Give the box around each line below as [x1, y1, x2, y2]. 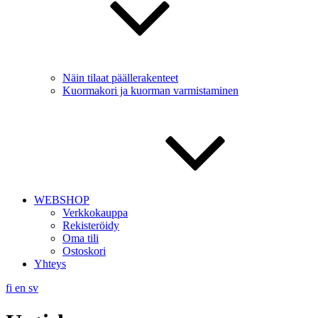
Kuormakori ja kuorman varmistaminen [62, 84, 238, 97]
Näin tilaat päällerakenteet [62, 72, 178, 84]
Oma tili [62, 232, 99, 244]
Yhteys [34, 258, 66, 270]
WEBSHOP [34, 194, 89, 206]
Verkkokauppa [62, 207, 128, 219]
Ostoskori [62, 245, 106, 257]
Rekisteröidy [62, 219, 119, 231]
